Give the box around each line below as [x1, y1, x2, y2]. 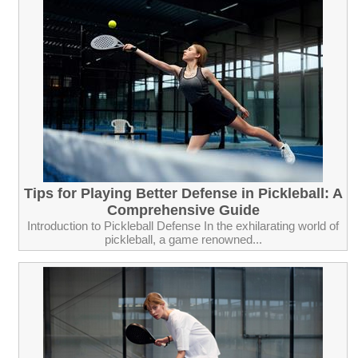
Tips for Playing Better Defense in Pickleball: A [23, 185, 343, 201]
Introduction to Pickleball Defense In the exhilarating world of [27, 218, 339, 233]
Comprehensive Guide [106, 201, 260, 218]
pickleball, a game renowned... [104, 232, 262, 246]
